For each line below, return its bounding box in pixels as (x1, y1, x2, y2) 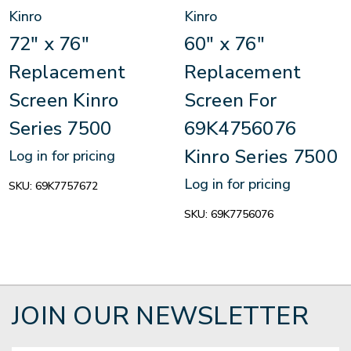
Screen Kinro (8, 88, 119, 114)
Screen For (183, 88, 277, 114)
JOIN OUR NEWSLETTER (12, 299, 309, 334)
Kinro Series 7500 (183, 144, 338, 170)
